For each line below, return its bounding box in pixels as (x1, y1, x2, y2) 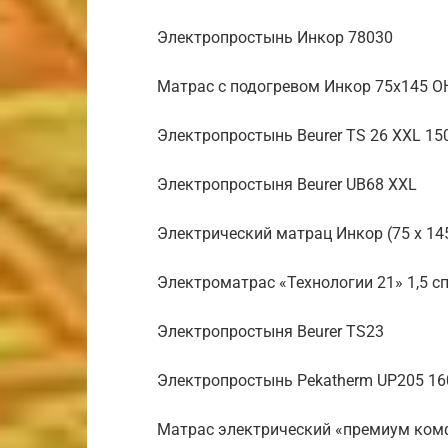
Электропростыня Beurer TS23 (157, 322, 384, 341)
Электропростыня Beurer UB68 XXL (157, 175, 417, 194)
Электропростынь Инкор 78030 (157, 28, 393, 47)
